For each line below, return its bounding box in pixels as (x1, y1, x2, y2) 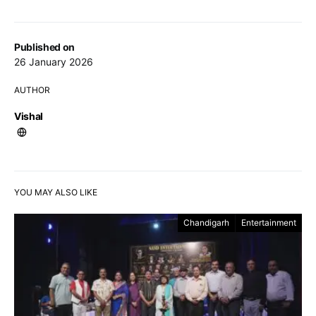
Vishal (14, 109, 43, 122)
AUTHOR (14, 84, 50, 95)
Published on (14, 40, 75, 53)
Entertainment (241, 217, 296, 228)
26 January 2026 (14, 55, 93, 68)
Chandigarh (183, 217, 229, 228)
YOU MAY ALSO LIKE (14, 186, 97, 197)
